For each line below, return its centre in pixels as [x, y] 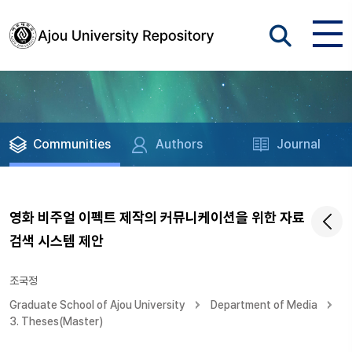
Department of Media [264, 305]
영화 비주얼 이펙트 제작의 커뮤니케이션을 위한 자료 [157, 217]
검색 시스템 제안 [57, 241]
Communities [72, 144]
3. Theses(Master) [56, 321]
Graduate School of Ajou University [97, 305]
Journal [299, 144]
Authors [180, 144]
